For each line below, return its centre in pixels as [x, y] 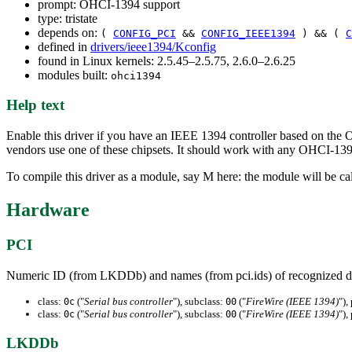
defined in [64, 46]
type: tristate [68, 18]
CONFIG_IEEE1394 [248, 33]
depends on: [69, 32]
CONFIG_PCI [145, 33]
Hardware [48, 210]
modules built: [74, 75]
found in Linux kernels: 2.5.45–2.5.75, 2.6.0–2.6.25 [167, 60]
